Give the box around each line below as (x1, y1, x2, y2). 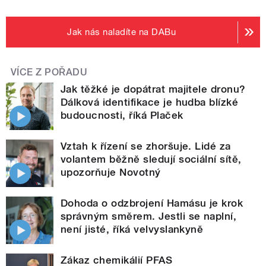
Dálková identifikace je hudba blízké (61, 96, 239, 109)
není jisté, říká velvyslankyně (61, 223, 204, 236)
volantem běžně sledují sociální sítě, (61, 153, 242, 166)
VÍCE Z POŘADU (11, 66, 88, 78)
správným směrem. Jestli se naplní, (61, 210, 237, 223)
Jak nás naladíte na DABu (67, 27, 176, 38)
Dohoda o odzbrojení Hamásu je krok (61, 197, 243, 210)
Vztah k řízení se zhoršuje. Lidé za (61, 140, 231, 153)
